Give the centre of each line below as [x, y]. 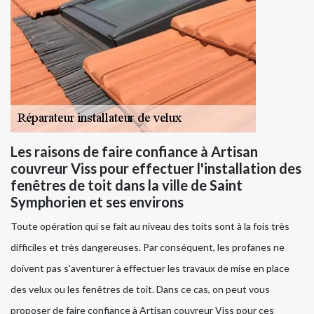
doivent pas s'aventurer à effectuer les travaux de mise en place [150, 268]
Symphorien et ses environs [97, 202]
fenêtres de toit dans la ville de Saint [127, 185]
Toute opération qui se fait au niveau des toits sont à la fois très [150, 226]
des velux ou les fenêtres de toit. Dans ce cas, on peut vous [140, 289]
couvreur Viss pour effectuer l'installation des [156, 169]
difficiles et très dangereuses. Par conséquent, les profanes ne [148, 247]
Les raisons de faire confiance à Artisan [134, 152]
